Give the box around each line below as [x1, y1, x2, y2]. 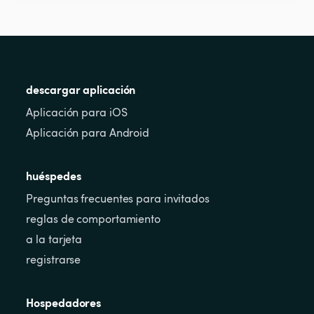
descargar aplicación [26, 81, 136, 97]
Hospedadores [26, 294, 102, 310]
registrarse [26, 252, 81, 268]
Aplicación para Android [26, 125, 150, 141]
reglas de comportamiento [26, 211, 161, 227]
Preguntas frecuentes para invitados [26, 191, 210, 207]
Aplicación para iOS [26, 104, 128, 121]
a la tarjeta [26, 231, 83, 247]
